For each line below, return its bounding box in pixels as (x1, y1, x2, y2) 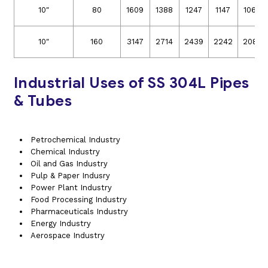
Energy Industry (30, 218, 91, 228)
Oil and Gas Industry (30, 159, 108, 168)
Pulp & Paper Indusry (30, 170, 110, 180)
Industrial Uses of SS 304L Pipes (13, 73, 249, 92)
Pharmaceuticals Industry (30, 206, 128, 216)
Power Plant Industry (30, 182, 112, 192)
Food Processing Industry (30, 194, 127, 204)
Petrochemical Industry (30, 135, 120, 144)
